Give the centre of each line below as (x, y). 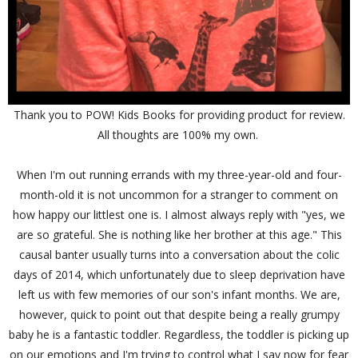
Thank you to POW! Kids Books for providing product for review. (179, 115)
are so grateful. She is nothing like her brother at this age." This (179, 235)
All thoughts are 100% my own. (179, 135)
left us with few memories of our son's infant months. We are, (179, 295)
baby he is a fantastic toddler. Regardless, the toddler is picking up (179, 335)
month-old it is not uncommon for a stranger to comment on (179, 195)
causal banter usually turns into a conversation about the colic (179, 255)
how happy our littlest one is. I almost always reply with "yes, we (179, 215)
